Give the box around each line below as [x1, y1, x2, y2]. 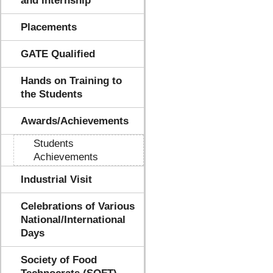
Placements [21, 21, 77, 33]
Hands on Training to [21, 75, 122, 87]
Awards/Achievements [21, 115, 129, 127]
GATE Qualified [21, 48, 95, 60]
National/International [21, 214, 126, 225]
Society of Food [21, 254, 97, 266]
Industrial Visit [21, 174, 92, 185]
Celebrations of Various [21, 200, 135, 212]
